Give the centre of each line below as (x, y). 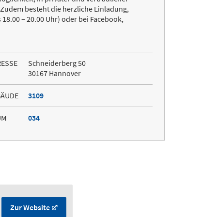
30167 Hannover (54, 73)
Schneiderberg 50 (57, 63)
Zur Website (30, 208)
